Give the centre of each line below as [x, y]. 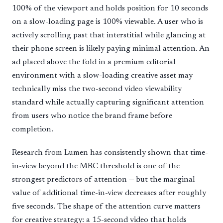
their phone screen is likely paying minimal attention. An [111, 49]
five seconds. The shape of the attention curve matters [106, 206]
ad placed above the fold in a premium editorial [94, 62]
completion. [33, 129]
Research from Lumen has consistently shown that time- [110, 153]
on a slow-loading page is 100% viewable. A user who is [108, 22]
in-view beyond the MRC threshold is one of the [96, 166]
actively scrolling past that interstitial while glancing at [109, 35]
